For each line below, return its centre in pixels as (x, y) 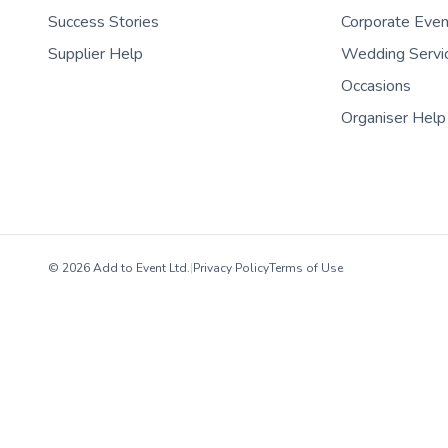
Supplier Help (95, 54)
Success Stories (103, 22)
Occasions (376, 86)
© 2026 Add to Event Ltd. (119, 268)
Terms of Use (306, 268)
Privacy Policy (231, 268)
